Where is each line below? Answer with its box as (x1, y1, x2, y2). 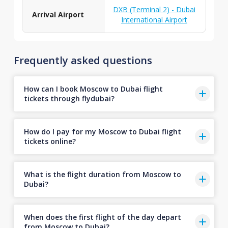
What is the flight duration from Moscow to (23, 169, 181, 179)
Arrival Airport (32, 9, 84, 19)
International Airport (121, 14, 187, 24)
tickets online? (23, 136, 76, 146)
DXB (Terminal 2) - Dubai (112, 4, 195, 14)
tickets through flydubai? (23, 94, 115, 103)
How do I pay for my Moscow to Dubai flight (23, 127, 181, 136)
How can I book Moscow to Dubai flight (23, 84, 163, 94)
